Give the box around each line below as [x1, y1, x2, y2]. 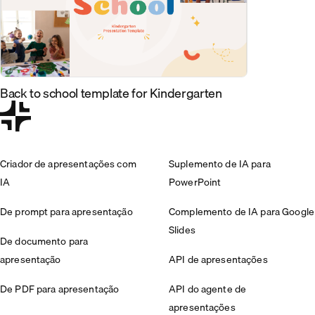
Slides [169, 222, 195, 238]
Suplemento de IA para [169, 156, 271, 172]
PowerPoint [169, 174, 221, 191]
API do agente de [169, 281, 247, 297]
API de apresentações [169, 252, 268, 268]
